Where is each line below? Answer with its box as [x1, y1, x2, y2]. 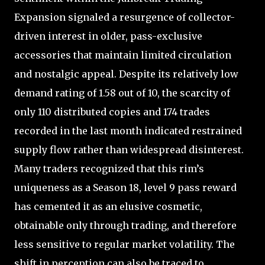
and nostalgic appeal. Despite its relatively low [14, 67, 238, 80]
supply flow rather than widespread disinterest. [14, 143, 244, 156]
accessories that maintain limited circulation [14, 49, 231, 61]
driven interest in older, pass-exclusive [14, 30, 202, 42]
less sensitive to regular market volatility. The [14, 238, 235, 250]
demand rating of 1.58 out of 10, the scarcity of [14, 86, 230, 99]
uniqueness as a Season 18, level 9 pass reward [14, 181, 237, 193]
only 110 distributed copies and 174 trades [14, 105, 210, 118]
